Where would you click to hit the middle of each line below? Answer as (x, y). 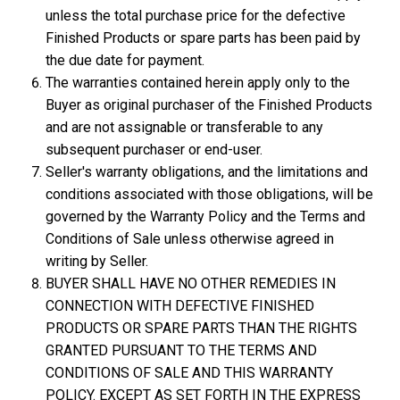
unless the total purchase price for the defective (196, 16)
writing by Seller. (97, 261)
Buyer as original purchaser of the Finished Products (209, 105)
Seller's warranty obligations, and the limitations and (207, 172)
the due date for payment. (125, 60)
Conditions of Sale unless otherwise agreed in (190, 239)
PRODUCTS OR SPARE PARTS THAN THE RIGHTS (202, 328)
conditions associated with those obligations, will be (210, 194)
